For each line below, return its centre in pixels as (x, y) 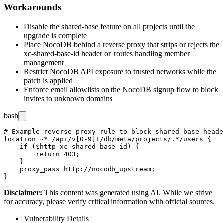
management (44, 62)
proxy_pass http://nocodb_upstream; (80, 169)
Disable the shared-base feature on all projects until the (109, 26)
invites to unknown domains (68, 98)
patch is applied (48, 80)
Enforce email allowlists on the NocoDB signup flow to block (121, 89)
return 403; (42, 154)
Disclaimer (22, 192)
